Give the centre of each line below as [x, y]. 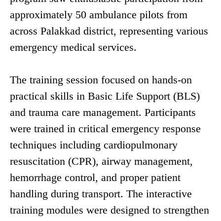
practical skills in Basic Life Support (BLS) [105, 96]
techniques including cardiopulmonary [94, 145]
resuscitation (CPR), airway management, [101, 161]
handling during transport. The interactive [101, 193]
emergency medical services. [73, 47]
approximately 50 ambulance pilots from [99, 14]
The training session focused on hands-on [101, 79]
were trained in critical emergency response [105, 128]
